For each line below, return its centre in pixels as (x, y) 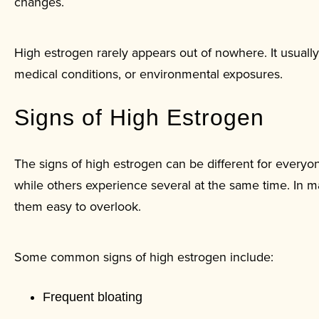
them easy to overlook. (78, 206)
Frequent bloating (93, 297)
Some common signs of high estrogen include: (144, 256)
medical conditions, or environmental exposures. (148, 74)
